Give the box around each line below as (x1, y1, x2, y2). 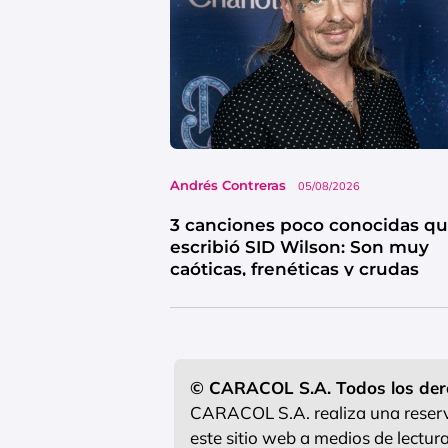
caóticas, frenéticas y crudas (170, 258, 419, 279)
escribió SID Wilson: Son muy (170, 236, 429, 257)
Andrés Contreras (170, 176, 286, 193)
